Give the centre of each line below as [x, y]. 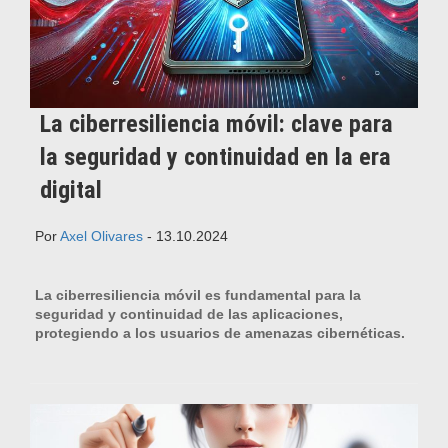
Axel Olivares [101, 235]
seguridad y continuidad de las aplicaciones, [189, 313]
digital [71, 189]
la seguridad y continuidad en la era [215, 156]
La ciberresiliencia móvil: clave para [216, 123]
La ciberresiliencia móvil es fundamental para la [198, 294]
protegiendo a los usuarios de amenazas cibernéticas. [220, 332]
